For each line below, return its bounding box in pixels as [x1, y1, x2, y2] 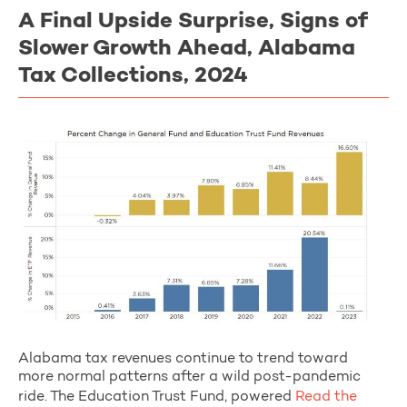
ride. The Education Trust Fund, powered [18, 389, 292, 404]
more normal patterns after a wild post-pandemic [18, 369, 361, 384]
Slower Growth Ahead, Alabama [18, 37, 355, 60]
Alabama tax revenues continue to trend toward [18, 351, 348, 366]
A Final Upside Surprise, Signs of [18, 10, 368, 33]
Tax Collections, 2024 [18, 65, 248, 87]
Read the [292, 389, 357, 404]
